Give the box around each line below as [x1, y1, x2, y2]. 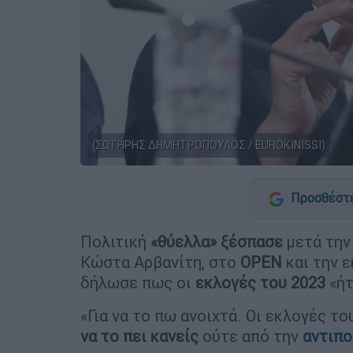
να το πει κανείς [80, 325, 199, 346]
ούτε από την [199, 325, 303, 346]
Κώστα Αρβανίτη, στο [80, 251, 240, 272]
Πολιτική [80, 231, 150, 251]
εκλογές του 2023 [195, 272, 325, 292]
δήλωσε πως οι [80, 272, 195, 292]
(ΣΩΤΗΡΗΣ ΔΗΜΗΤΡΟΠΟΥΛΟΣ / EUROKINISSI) [92, 137, 325, 152]
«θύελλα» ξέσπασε [150, 231, 283, 251]
